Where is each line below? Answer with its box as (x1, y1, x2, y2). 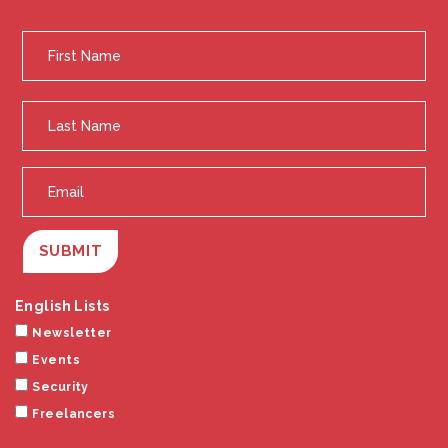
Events (32, 353, 80, 368)
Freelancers (32, 407, 116, 422)
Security (32, 380, 89, 395)
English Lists (15, 298, 110, 315)
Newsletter (32, 326, 112, 341)
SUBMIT (38, 242, 103, 261)
